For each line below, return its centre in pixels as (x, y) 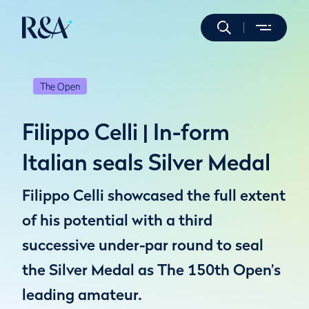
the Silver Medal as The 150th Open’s (151, 270)
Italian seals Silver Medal (146, 162)
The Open (60, 86)
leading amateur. (82, 295)
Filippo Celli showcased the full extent (154, 195)
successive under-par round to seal (143, 245)
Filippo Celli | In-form (126, 132)
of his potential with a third (117, 220)
